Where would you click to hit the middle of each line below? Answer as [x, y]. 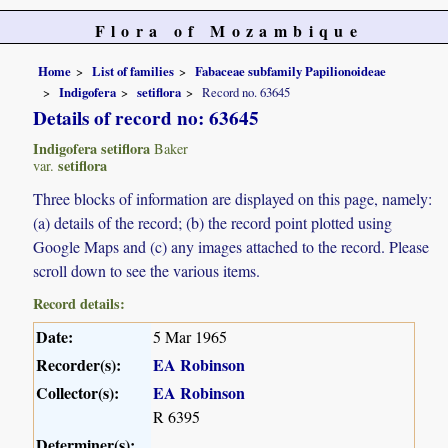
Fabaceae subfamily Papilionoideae [291, 70]
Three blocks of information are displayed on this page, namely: [233, 199]
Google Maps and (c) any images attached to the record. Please [231, 247]
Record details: [79, 304]
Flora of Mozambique [229, 30]
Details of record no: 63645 [146, 118]
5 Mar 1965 [190, 337]
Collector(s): [78, 393]
